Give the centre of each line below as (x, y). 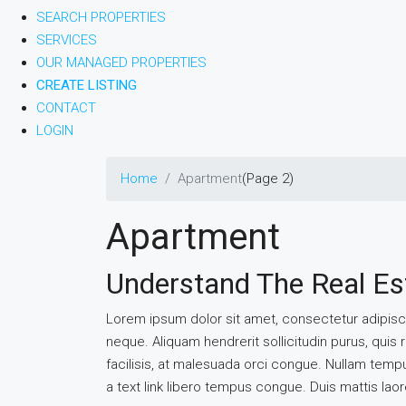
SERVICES (67, 40)
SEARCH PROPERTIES (101, 17)
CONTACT (66, 108)
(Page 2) (268, 179)
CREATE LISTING (87, 85)
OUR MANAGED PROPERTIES (121, 63)
